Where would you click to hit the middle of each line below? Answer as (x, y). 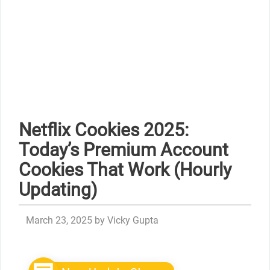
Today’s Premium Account (124, 150)
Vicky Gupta (133, 220)
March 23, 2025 (59, 220)
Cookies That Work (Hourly (125, 170)
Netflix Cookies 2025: (104, 130)
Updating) (58, 190)
